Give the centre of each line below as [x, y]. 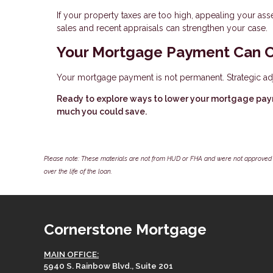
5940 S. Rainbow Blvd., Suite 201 [108, 265]
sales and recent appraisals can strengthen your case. [162, 28]
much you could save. [102, 111]
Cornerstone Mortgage [125, 229]
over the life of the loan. [78, 171]
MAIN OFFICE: [71, 254]
